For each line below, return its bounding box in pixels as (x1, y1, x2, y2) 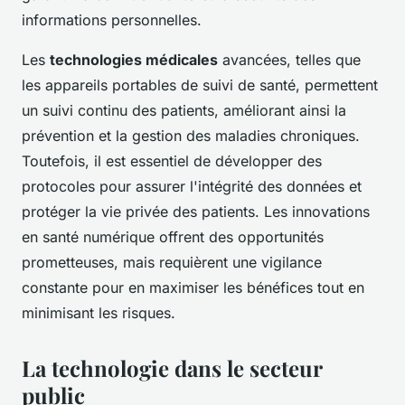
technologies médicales (50, 51, 218, 70)
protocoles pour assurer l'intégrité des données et (22, 177, 362, 196)
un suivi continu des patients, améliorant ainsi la (22, 101, 346, 120)
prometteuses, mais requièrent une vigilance (22, 253, 322, 272)
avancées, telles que (218, 51, 361, 70)
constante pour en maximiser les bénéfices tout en (22, 278, 364, 297)
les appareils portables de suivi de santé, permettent (22, 76, 378, 95)
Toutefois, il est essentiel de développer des (22, 152, 322, 171)
